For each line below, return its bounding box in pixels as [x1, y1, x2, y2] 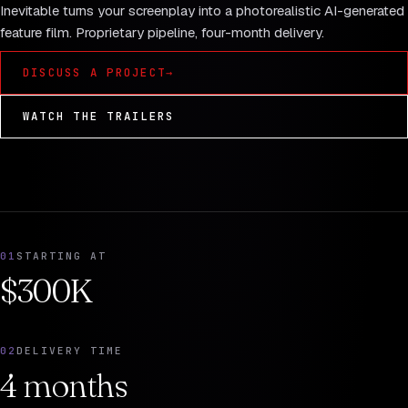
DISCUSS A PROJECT [23, 65, 167, 80]
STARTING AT [16, 250, 107, 262]
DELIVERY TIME [16, 344, 124, 357]
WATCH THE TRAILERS [23, 108, 175, 124]
